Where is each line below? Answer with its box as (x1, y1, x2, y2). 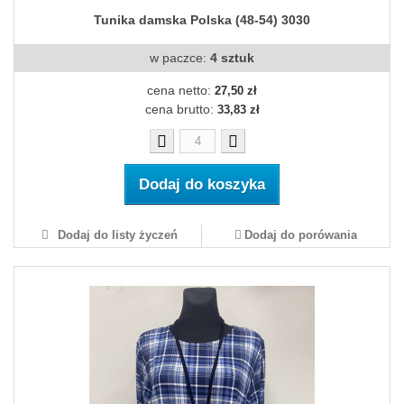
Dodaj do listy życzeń (53, 228, 178, 243)
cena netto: (147, 83, 215, 98)
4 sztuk (210, 50, 254, 66)
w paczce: (150, 50, 210, 66)
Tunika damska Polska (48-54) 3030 (94, 13, 310, 28)
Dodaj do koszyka (139, 176, 265, 194)
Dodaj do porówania (244, 228, 357, 243)
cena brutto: (144, 102, 217, 117)
